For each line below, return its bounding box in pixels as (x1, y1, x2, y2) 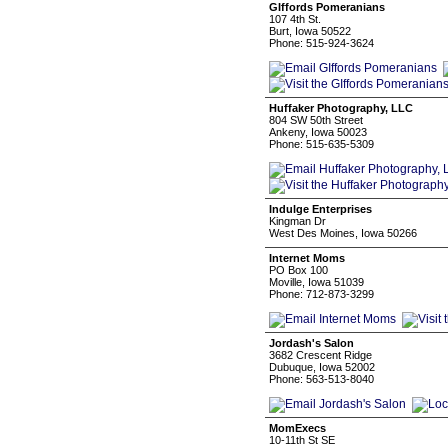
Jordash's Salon (269, 337, 354, 349)
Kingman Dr (269, 215, 326, 227)
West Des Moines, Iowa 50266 (269, 227, 417, 239)
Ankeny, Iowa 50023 (269, 126, 367, 138)
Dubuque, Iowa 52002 (269, 361, 375, 373)
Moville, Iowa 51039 (269, 276, 364, 288)
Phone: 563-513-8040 (269, 373, 374, 385)
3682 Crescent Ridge (269, 349, 372, 361)
